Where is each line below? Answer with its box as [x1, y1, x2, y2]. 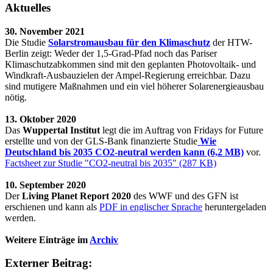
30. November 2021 [5, 26, 85, 37]
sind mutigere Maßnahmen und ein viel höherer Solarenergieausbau [5, 80, 264, 91]
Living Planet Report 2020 [22, 190, 131, 201]
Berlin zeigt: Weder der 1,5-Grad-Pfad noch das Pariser [5, 48, 217, 58]
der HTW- [210, 37, 252, 48]
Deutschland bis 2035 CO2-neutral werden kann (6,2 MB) [5, 146, 244, 157]
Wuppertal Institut [23, 124, 100, 135]
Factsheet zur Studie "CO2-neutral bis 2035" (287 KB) [5, 157, 216, 168]
